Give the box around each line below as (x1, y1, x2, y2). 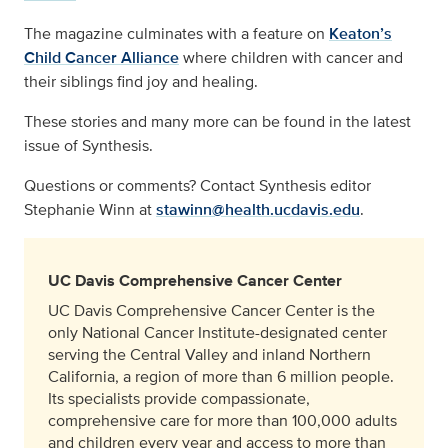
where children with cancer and (179, 46, 403, 69)
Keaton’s (329, 22, 392, 45)
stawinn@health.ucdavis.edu (156, 198, 360, 221)
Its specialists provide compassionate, (48, 387, 310, 410)
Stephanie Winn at (24, 198, 156, 221)
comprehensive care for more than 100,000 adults (48, 409, 397, 432)
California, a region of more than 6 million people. (48, 365, 394, 388)
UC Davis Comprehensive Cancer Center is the (48, 299, 375, 322)
